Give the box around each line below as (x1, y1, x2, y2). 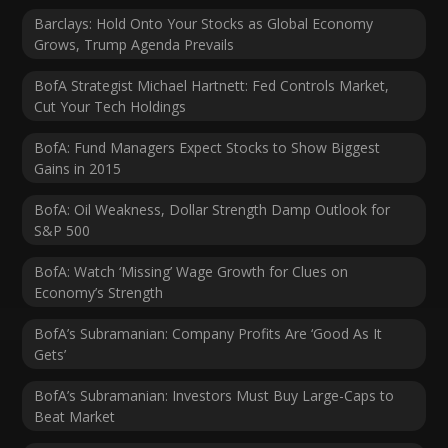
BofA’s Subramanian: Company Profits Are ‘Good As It (34, 323, 383, 343)
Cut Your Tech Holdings (34, 96, 187, 116)
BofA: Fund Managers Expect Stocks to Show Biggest (34, 137, 381, 157)
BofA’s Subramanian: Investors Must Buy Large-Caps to (34, 385, 395, 405)
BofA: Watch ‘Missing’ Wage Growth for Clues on (34, 261, 349, 281)
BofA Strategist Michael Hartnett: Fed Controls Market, (34, 75, 390, 95)
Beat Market (34, 406, 116, 426)
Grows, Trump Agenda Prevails (34, 34, 235, 54)
